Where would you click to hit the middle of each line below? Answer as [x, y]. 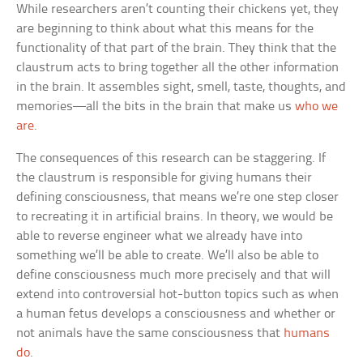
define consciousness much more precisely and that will [174, 275]
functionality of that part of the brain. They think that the [177, 48]
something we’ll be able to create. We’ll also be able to [168, 255]
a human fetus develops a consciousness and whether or [176, 314]
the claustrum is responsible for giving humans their [164, 177]
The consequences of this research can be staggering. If [171, 158]
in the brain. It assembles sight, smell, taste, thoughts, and [181, 87]
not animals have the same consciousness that [150, 333]
